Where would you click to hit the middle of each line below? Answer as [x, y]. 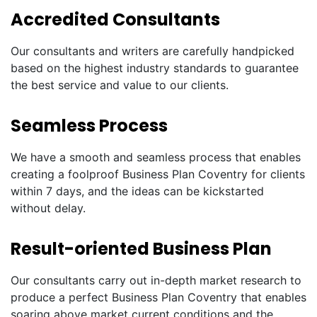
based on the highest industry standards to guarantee [155, 68]
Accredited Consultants [115, 19]
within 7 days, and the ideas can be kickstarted [137, 191]
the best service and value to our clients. [120, 85]
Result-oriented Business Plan [141, 249]
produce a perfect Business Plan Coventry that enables [158, 297]
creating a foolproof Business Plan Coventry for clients [158, 174]
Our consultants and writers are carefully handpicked [152, 51]
